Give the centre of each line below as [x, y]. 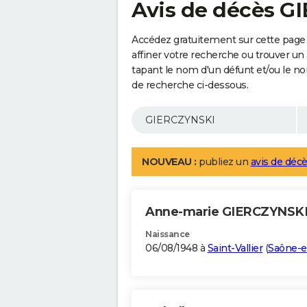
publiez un [223, 162]
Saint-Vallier [235, 248]
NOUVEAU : [169, 162]
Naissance [168, 234]
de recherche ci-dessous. [190, 85]
